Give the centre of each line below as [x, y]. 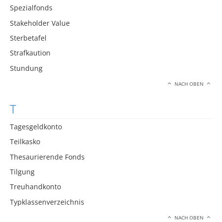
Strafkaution [30, 53]
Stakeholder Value [40, 23]
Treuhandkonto [35, 187]
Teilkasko [25, 142]
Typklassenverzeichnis [47, 202]
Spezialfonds [31, 8]
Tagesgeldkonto [36, 126]
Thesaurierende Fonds [47, 157]
